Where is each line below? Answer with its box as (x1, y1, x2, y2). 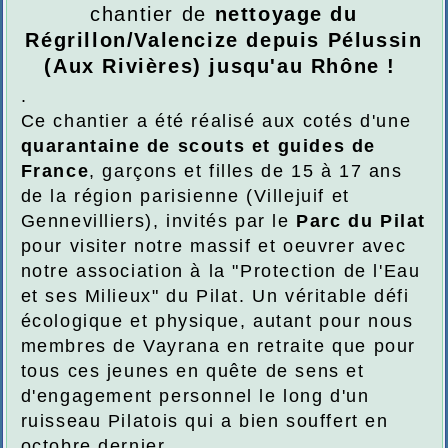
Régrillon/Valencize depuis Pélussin (25, 29, 423, 52)
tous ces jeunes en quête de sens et (20, 361, 365, 382)
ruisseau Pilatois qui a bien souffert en (20, 411, 389, 432)
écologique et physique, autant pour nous (20, 311, 414, 332)
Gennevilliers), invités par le (20, 211, 297, 232)
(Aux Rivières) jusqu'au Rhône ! (44, 55, 404, 78)
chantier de (90, 3, 215, 26)
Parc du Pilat (296, 211, 426, 232)
